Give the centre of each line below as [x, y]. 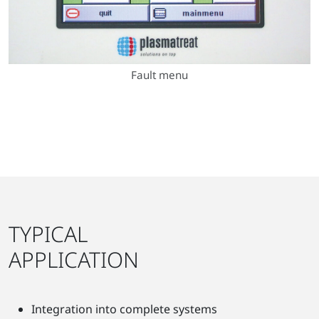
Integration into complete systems [124, 309]
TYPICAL [48, 234]
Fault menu [159, 74]
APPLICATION [74, 259]
